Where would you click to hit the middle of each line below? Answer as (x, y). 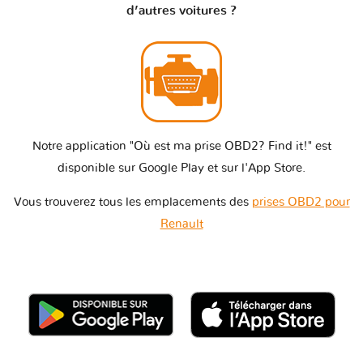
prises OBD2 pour (301, 202)
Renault (181, 224)
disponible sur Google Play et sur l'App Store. (181, 168)
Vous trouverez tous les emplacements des (132, 202)
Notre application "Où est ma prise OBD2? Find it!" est (181, 146)
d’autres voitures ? (181, 10)
